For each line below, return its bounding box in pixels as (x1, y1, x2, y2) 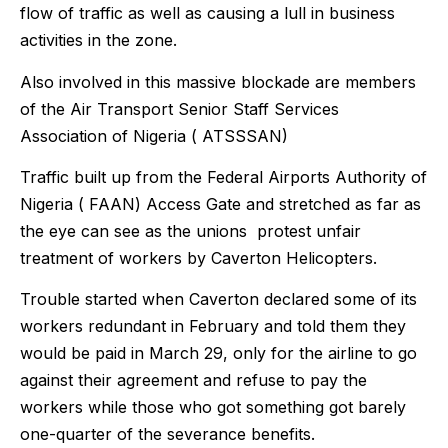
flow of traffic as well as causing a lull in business (20, 3, 395, 24)
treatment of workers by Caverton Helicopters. (20, 248, 377, 269)
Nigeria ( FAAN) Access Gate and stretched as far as (20, 194, 421, 215)
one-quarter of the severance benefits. (20, 424, 315, 445)
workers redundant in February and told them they (20, 316, 406, 337)
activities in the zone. (20, 30, 177, 51)
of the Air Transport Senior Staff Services (20, 98, 339, 119)
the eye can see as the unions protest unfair (20, 221, 361, 242)
